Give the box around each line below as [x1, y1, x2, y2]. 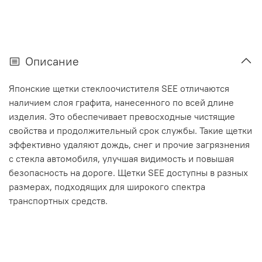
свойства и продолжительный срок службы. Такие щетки [9, 124, 252, 136]
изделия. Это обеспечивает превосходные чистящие [9, 110, 235, 122]
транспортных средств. [9, 194, 108, 206]
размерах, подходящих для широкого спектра [9, 180, 205, 192]
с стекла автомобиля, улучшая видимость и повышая [9, 152, 234, 164]
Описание [25, 53, 79, 68]
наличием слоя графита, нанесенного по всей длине [9, 96, 234, 108]
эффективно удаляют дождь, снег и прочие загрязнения [9, 138, 250, 150]
